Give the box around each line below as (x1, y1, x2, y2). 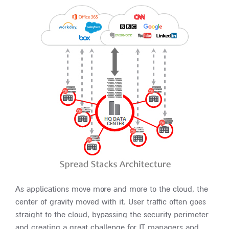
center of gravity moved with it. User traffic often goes (15, 196, 206, 207)
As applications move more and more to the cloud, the (15, 184, 208, 194)
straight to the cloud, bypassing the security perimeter (15, 209, 209, 220)
